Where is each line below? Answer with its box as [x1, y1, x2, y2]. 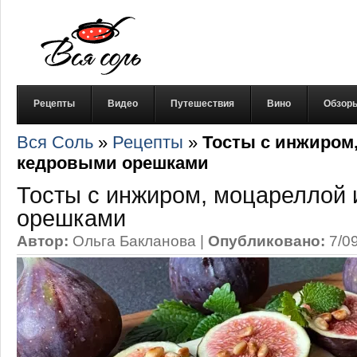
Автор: [17, 232, 69, 249]
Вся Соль [17, 132, 93, 152]
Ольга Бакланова [73, 232, 196, 249]
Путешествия [171, 98, 234, 109]
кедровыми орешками [17, 153, 209, 173]
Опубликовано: [208, 232, 325, 249]
